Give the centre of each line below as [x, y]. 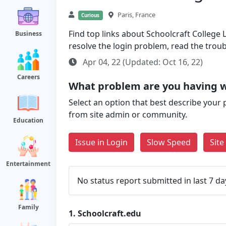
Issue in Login [101, 142]
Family [28, 207]
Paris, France [136, 15]
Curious [91, 15]
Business [28, 34]
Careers [28, 77]
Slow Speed [169, 142]
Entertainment [28, 164]
